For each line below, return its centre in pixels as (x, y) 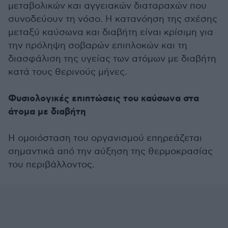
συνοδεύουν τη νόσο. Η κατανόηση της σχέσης (113, 19)
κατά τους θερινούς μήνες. (68, 72)
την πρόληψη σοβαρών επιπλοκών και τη (98, 46)
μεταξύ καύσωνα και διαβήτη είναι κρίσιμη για (111, 32)
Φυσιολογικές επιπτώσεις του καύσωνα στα (104, 99)
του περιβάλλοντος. (51, 165)
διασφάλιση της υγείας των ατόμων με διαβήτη (112, 59)
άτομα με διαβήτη (47, 112)
